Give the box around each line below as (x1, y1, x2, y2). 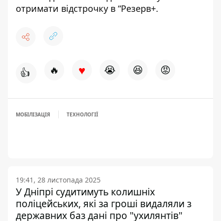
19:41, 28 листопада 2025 (16, 175, 101, 184)
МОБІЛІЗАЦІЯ (16, 111, 50, 118)
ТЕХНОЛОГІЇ (67, 111, 98, 118)
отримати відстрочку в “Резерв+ (16, 2, 156, 14)
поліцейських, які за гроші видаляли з (16, 197, 191, 210)
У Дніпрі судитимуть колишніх (16, 185, 155, 198)
